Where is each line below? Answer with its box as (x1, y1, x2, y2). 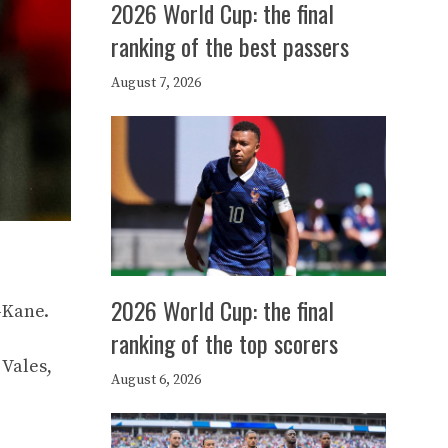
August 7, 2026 (111, 74, 201, 92)
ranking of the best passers (111, 28, 349, 64)
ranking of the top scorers (111, 325, 338, 361)
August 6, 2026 (111, 371, 201, 389)
